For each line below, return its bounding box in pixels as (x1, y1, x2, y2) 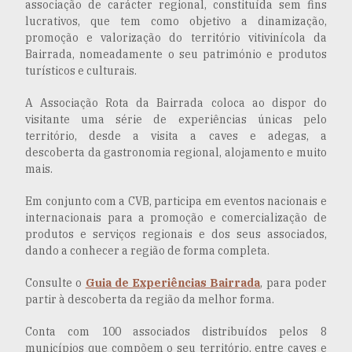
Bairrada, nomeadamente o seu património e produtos (25, 46, 327, 61)
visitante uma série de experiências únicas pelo (25, 112, 327, 126)
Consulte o (25, 275, 86, 290)
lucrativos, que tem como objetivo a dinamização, (25, 13, 327, 28)
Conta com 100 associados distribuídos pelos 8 (25, 324, 327, 339)
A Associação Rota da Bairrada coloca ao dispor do (25, 95, 327, 110)
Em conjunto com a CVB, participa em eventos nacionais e (25, 193, 327, 208)
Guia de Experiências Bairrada (85, 275, 261, 290)
